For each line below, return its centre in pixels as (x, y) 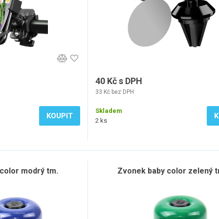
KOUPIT (60, 116)
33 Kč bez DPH (115, 92)
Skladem (109, 111)
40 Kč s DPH (119, 81)
